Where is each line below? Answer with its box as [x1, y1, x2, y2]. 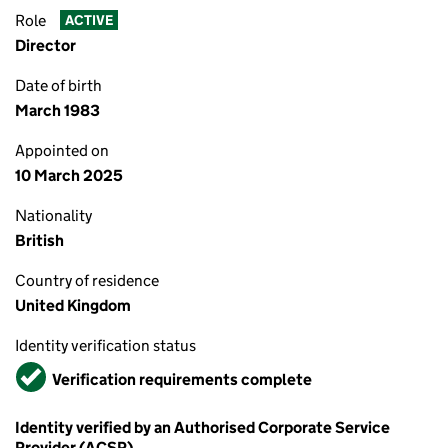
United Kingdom [15, 296, 131, 315]
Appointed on [15, 141, 109, 160]
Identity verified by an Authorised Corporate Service [15, 418, 390, 437]
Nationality [15, 206, 92, 225]
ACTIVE [64, 11, 113, 30]
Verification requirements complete [52, 369, 312, 389]
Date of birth [15, 76, 102, 95]
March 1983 [15, 101, 100, 120]
